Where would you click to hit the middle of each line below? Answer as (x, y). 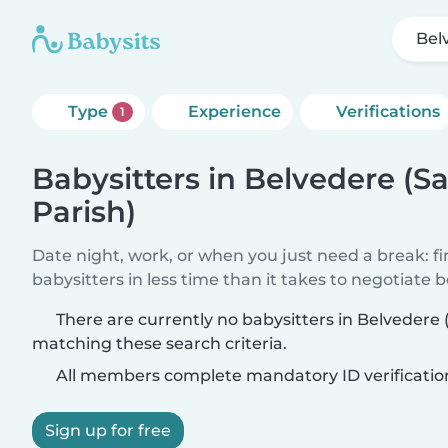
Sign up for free (108, 430)
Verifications (387, 111)
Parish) (84, 211)
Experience (234, 111)
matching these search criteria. (159, 343)
